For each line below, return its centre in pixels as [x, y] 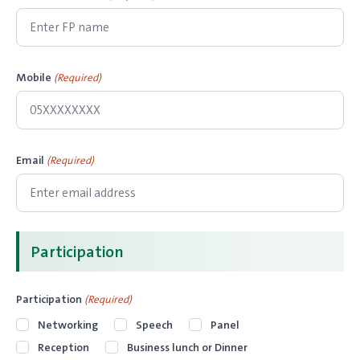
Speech [154, 325]
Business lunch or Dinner [187, 348]
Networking [68, 325]
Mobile [34, 77]
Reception [63, 348]
